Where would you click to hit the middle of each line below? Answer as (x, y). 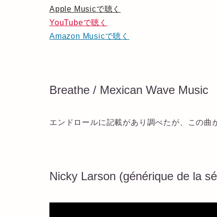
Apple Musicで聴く (85, 9)
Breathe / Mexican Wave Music (129, 90)
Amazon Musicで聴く (89, 36)
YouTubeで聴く (78, 22)
